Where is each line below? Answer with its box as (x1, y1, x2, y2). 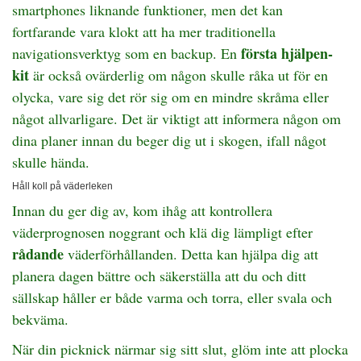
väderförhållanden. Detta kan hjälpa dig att (64, 244, 318, 263)
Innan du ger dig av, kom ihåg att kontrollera (12, 201, 272, 220)
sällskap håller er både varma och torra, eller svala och (12, 288, 332, 307)
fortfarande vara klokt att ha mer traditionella (12, 22, 276, 41)
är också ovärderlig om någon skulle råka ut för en (29, 65, 328, 85)
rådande (12, 243, 64, 264)
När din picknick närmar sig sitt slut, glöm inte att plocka (12, 339, 348, 359)
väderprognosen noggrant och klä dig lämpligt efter (12, 222, 313, 242)
